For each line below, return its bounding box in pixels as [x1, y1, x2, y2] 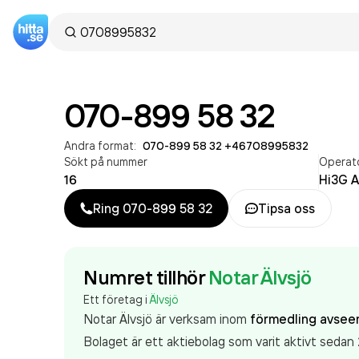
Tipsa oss [258, 200, 315, 216]
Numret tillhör [83, 265, 205, 289]
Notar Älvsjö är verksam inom [83, 311, 250, 327]
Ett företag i [83, 292, 150, 306]
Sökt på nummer [64, 155, 147, 168]
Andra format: [64, 139, 136, 152]
